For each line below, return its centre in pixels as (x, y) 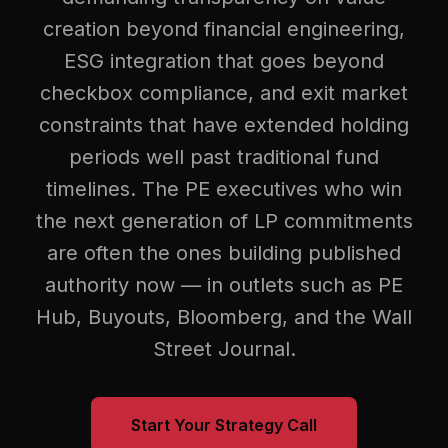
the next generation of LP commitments (224, 221)
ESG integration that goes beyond (224, 61)
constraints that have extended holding (224, 125)
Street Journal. (224, 349)
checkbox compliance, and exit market (224, 93)
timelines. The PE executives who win (224, 189)
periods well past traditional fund (224, 157)
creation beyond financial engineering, (224, 29)
